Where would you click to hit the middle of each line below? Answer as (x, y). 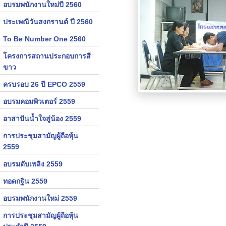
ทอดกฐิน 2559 (25, 181)
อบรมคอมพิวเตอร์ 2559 (39, 101)
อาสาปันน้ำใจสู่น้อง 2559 (42, 119)
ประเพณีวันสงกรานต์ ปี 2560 (48, 22)
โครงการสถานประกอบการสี (47, 56)
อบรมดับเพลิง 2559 (33, 164)
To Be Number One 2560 (44, 39)
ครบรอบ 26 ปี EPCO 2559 (44, 84)
